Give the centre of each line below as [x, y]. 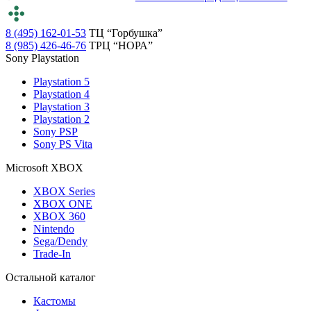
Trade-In [52, 253]
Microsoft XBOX [44, 167]
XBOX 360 [59, 216]
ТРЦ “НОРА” [121, 45]
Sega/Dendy [60, 241]
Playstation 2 [61, 119]
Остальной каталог [51, 277]
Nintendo [54, 228]
